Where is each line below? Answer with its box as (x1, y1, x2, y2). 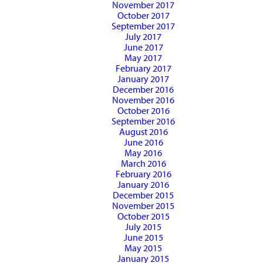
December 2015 (113, 189, 174, 201)
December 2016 (113, 83, 174, 96)
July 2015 (125, 221, 161, 233)
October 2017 (117, 9, 170, 22)
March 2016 (120, 157, 166, 170)
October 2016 (117, 104, 170, 117)
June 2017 (123, 41, 163, 53)
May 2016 (124, 147, 162, 159)
